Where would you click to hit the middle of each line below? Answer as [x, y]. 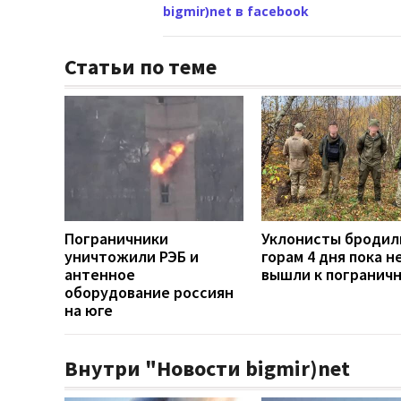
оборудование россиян [149, 292]
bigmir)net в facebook [236, 11]
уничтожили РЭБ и [132, 256]
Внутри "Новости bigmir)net [207, 368]
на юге [89, 310]
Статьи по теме [141, 66]
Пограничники [116, 238]
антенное [100, 274]
